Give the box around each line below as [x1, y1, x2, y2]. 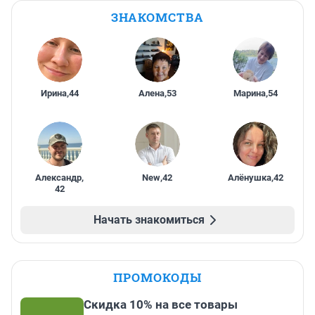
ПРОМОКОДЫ [113, 269, 202, 286]
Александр [35, 172, 82, 184]
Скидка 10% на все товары [84, 297, 238, 312]
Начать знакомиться [94, 213, 205, 227]
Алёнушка [227, 172, 271, 184]
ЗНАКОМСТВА [111, 9, 204, 26]
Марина [233, 88, 266, 99]
